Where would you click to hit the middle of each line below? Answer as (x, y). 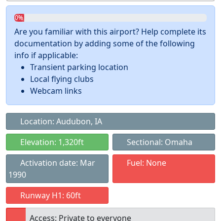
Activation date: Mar (57, 163)
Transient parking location (79, 67)
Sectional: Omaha (159, 142)
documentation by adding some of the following (105, 43)
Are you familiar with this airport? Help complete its (110, 32)
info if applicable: (46, 55)
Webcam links (56, 91)
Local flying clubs (62, 79)
